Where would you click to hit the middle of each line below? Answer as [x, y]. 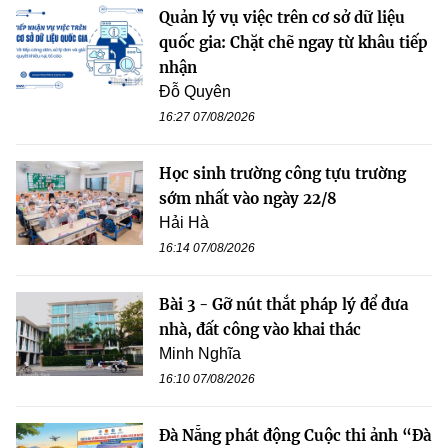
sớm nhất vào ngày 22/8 [248, 198]
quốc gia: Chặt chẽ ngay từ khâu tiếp [293, 42]
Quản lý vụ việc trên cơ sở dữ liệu [282, 17]
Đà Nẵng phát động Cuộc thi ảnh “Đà [295, 435]
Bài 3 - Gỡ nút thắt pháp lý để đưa [283, 304]
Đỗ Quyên [195, 91]
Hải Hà [184, 222]
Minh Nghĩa [200, 353]
